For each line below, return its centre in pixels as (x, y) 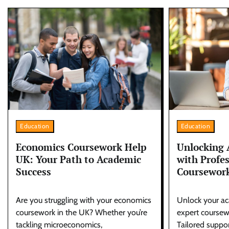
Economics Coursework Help (81, 147)
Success (33, 172)
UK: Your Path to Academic (78, 159)
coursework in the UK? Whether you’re (82, 212)
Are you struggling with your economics (84, 200)
